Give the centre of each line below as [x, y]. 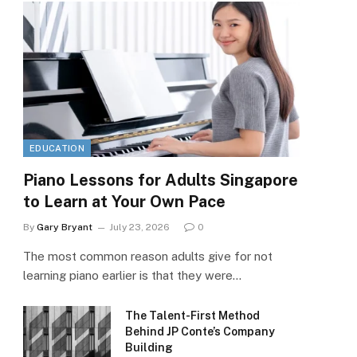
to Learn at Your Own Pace [124, 202]
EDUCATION [57, 149]
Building [149, 348]
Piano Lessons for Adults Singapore [161, 180]
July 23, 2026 [139, 228]
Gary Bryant [65, 228]
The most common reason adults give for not [148, 257]
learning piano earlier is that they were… [132, 276]
